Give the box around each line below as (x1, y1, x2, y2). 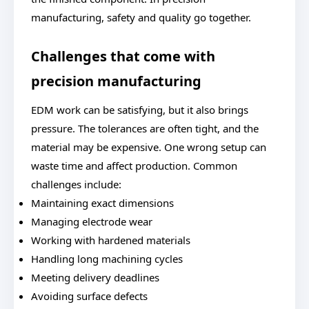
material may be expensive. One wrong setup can (31, 140, 266, 154)
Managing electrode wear (31, 215, 152, 228)
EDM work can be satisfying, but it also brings (31, 103, 248, 117)
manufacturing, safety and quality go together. (31, 10, 251, 24)
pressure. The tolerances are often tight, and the (31, 121, 259, 135)
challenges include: (31, 177, 121, 191)
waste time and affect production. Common (31, 159, 237, 172)
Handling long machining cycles (31, 252, 183, 266)
